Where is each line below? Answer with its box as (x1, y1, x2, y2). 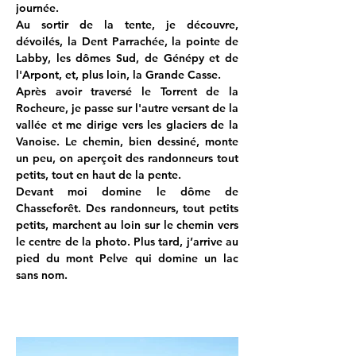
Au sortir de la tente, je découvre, (16, 17, 238, 32)
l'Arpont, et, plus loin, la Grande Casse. (16, 68, 221, 82)
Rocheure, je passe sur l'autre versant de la (16, 101, 238, 115)
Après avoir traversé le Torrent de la (16, 84, 238, 99)
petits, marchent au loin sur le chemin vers (16, 218, 238, 232)
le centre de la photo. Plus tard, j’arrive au (16, 234, 238, 249)
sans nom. (16, 268, 68, 282)
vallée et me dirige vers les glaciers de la (16, 118, 238, 132)
